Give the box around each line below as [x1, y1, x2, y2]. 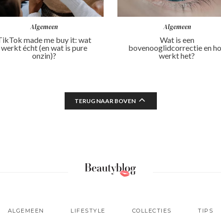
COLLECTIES [132, 207, 172, 214]
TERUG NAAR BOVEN [74, 97, 136, 105]
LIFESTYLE [71, 207, 106, 214]
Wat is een [159, 35, 194, 44]
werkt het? [159, 50, 195, 60]
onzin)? [32, 50, 56, 60]
